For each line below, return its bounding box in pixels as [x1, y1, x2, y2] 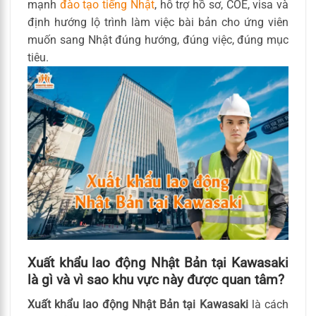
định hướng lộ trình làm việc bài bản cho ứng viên [28, 15, 288, 29]
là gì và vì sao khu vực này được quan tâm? [28, 272, 284, 288]
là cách [248, 297, 289, 311]
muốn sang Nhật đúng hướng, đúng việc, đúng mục [28, 32, 288, 47]
